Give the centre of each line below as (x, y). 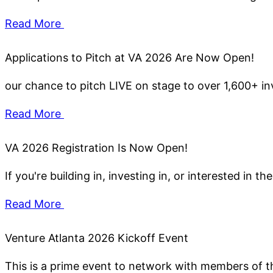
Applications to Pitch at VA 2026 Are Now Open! (129, 58)
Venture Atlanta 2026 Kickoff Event (97, 238)
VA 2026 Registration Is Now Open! (96, 148)
